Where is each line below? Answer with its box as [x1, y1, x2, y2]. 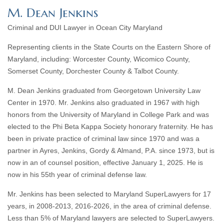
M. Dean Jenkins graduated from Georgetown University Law [7, 86, 200, 95]
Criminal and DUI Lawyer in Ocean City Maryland [7, 23, 162, 32]
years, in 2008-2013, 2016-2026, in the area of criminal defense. [7, 202, 211, 210]
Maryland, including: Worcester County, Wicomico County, [7, 55, 190, 63]
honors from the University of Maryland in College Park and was [7, 110, 209, 119]
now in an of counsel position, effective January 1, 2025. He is [7, 158, 203, 167]
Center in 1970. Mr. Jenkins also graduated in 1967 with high [7, 98, 199, 107]
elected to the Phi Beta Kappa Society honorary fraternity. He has [7, 122, 213, 131]
